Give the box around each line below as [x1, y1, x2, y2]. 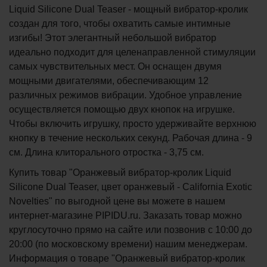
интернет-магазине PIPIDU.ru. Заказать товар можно [9, 210, 242, 221]
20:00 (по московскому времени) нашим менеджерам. [9, 239, 247, 249]
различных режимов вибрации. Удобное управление [9, 90, 242, 100]
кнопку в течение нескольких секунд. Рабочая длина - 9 [9, 133, 252, 143]
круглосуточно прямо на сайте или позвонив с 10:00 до [9, 225, 252, 235]
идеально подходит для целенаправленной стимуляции [9, 47, 256, 57]
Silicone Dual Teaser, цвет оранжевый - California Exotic [9, 182, 252, 192]
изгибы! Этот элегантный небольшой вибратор [9, 33, 216, 43]
